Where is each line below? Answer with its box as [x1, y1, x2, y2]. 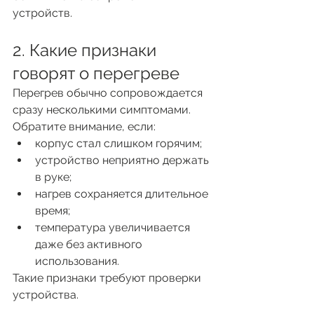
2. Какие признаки [13, 39, 161, 60]
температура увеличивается [35, 220, 193, 234]
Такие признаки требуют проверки [13, 271, 204, 285]
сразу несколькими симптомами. [13, 102, 191, 116]
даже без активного [35, 237, 145, 251]
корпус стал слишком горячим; [35, 136, 202, 150]
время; [35, 203, 70, 217]
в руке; [35, 170, 71, 184]
